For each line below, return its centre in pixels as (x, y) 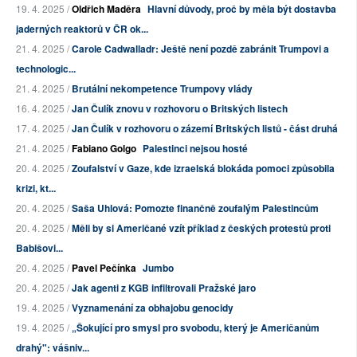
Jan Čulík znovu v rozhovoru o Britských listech (180, 109)
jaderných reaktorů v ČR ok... (82, 29)
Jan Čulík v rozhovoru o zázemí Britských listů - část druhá (205, 129)
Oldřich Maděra (106, 9)
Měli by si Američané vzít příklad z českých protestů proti (201, 228)
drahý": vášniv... (53, 348)
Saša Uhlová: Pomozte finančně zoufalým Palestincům (195, 208)
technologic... (46, 69)
